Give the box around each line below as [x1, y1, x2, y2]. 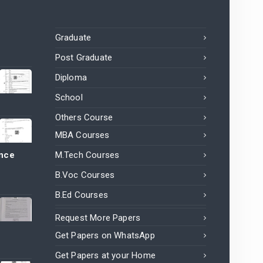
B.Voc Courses [55, 169, 115, 180]
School [55, 92, 83, 103]
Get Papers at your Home [55, 249, 156, 261]
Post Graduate [55, 52, 113, 63]
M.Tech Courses [55, 149, 120, 160]
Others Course [55, 112, 113, 123]
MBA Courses [55, 129, 110, 140]
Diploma [55, 72, 87, 83]
